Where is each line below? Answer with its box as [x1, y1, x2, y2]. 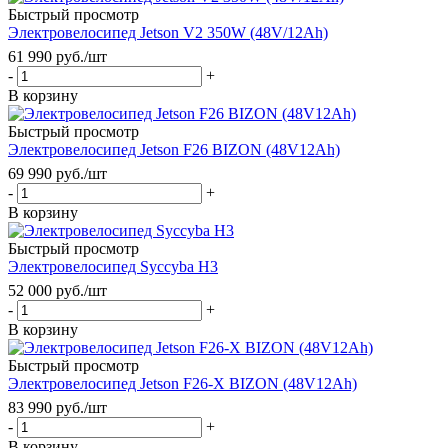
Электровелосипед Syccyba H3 [8, 257, 218, 275]
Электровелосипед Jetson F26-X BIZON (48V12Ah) [8, 374, 357, 392]
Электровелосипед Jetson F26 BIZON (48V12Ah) [8, 140, 340, 158]
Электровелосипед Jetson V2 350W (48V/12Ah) [8, 23, 328, 41]
